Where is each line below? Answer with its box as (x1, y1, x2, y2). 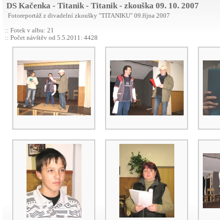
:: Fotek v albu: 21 (5, 27, 54, 34)
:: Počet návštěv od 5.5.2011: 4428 (5, 34, 98, 41)
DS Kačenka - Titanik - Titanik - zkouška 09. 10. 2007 (2, 1, 199, 10)
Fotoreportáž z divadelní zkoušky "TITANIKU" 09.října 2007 (5, 12, 170, 19)
